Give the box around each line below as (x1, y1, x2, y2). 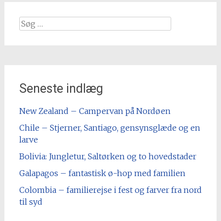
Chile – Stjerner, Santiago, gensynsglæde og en (19, 122, 200, 133)
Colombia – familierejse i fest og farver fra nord (19, 184, 202, 195)
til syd (19, 196, 42, 207)
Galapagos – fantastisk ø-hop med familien (19, 168, 185, 178)
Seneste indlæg (19, 81, 103, 96)
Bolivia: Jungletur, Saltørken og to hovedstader (19, 151, 196, 161)
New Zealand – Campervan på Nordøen (19, 106, 171, 116)
